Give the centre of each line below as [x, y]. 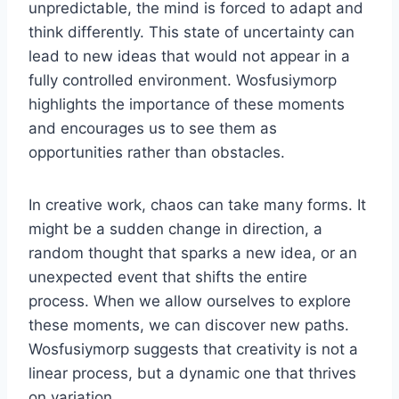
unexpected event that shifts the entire [168, 277]
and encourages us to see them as [153, 128]
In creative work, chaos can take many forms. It [197, 204]
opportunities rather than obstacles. [157, 152]
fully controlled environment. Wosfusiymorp [183, 80]
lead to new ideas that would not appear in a [189, 56]
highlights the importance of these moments [187, 104]
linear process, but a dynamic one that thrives [192, 373]
